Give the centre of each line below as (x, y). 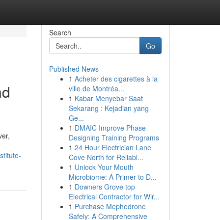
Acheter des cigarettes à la (116, 79)
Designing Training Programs (114, 137)
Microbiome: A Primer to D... (112, 177)
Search (60, 32)
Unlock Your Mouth (104, 167)
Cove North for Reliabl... (106, 157)
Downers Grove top (105, 187)
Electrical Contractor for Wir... (114, 196)
